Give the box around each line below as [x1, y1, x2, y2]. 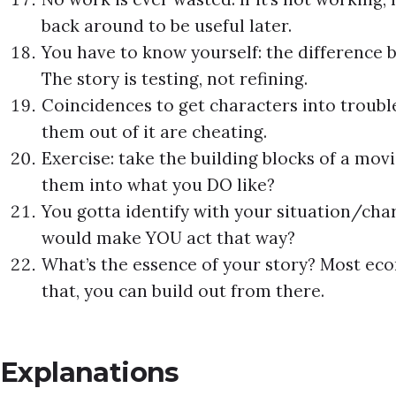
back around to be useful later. [42, 15, 293, 37]
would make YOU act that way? [42, 227, 296, 249]
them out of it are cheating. [42, 121, 268, 143]
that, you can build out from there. [42, 280, 325, 302]
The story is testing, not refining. [42, 68, 308, 90]
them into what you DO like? [42, 174, 276, 196]
